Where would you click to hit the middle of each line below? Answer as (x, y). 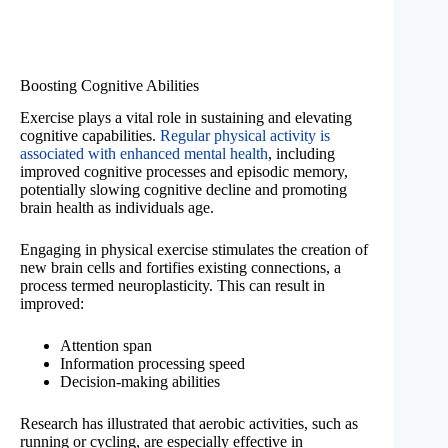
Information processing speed (152, 364)
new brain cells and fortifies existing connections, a (180, 268)
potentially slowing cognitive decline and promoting (183, 190)
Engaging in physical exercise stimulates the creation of (194, 250)
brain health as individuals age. (117, 208)
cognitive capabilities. (90, 136)
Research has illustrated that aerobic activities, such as (189, 424)
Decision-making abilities (140, 382)
